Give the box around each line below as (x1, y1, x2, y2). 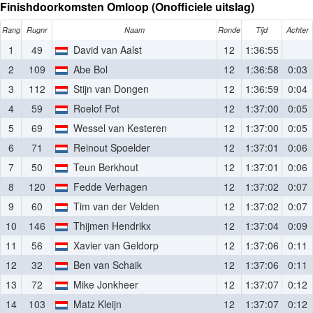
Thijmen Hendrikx (68, 219, 152, 233)
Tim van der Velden (68, 199, 160, 213)
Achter (286, 24, 309, 35)
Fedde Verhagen (68, 180, 148, 194)
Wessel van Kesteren (68, 121, 168, 135)
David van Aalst (68, 43, 143, 57)
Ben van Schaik (68, 258, 143, 272)
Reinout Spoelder (68, 140, 151, 154)
